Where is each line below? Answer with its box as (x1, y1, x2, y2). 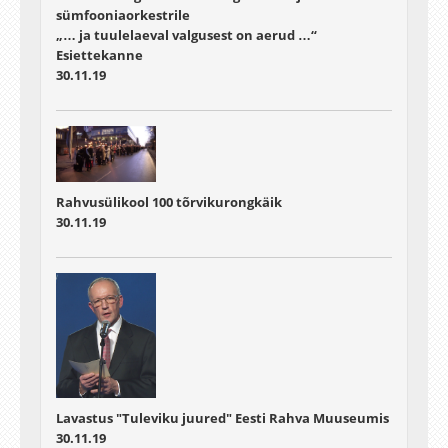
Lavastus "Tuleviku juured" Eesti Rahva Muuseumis (56, 409, 389, 428)
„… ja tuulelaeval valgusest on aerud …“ (56, 26, 317, 45)
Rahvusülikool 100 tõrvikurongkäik (56, 193, 282, 212)
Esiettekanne (56, 46, 143, 65)
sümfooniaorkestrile (56, 6, 190, 25)
